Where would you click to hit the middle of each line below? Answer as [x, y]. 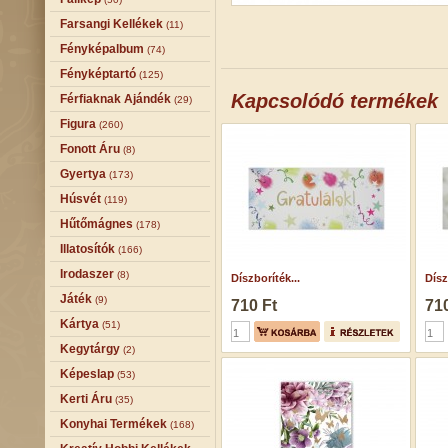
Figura [78, 124]
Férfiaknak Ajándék [115, 99]
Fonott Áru [90, 149]
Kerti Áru [86, 399]
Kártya [79, 324]
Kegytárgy [90, 349]
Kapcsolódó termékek [334, 101]
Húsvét [80, 199]
